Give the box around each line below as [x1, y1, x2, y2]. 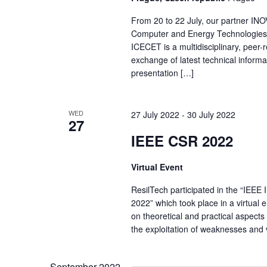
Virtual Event [131, 160, 183, 173]
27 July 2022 [131, 108, 179, 120]
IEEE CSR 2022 [131, 130, 233, 151]
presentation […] [131, 66, 194, 79]
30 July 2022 [187, 108, 235, 120]
